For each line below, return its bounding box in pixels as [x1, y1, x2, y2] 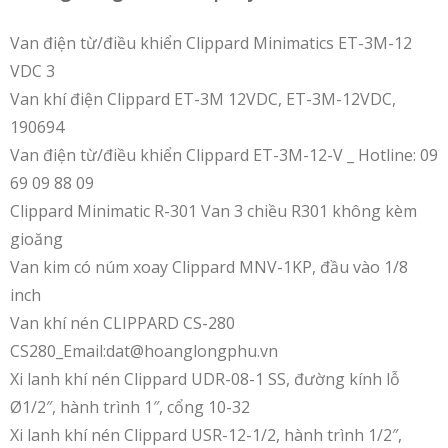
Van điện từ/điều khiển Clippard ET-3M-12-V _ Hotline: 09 [10, 143, 438, 166]
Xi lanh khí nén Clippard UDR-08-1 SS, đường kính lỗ [10, 367, 400, 390]
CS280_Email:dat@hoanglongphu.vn [10, 339, 278, 362]
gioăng [10, 227, 63, 250]
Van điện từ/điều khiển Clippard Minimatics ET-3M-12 [10, 31, 412, 54]
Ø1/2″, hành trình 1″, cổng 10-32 [10, 395, 250, 418]
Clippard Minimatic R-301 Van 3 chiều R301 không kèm [10, 199, 417, 222]
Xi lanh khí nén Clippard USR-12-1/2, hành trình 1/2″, [10, 423, 402, 446]
